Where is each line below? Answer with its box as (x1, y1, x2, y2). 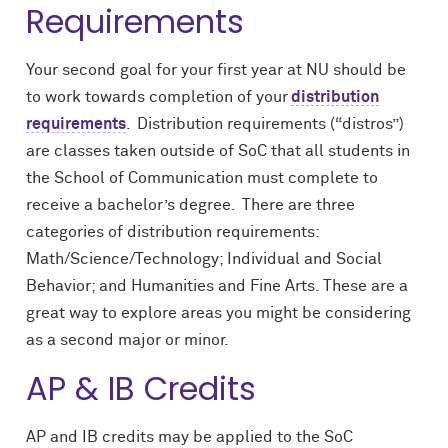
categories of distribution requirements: (26, 224, 319, 240)
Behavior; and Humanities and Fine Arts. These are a (26, 278, 408, 294)
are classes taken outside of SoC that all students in (26, 143, 410, 159)
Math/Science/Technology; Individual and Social (26, 251, 382, 267)
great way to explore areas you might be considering (26, 305, 411, 321)
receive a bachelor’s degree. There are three (26, 197, 355, 213)
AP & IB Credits (26, 366, 256, 411)
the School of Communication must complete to (26, 170, 378, 186)
